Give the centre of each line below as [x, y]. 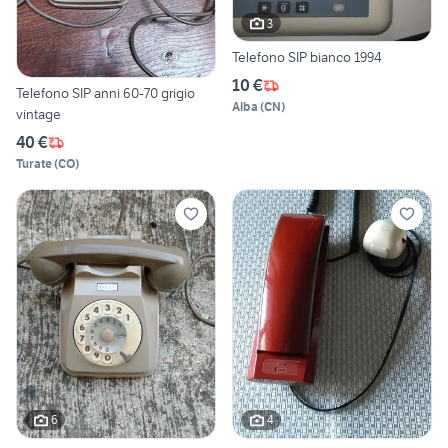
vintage [38, 114]
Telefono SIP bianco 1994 [307, 57]
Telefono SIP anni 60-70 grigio [105, 93]
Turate [34, 164]
